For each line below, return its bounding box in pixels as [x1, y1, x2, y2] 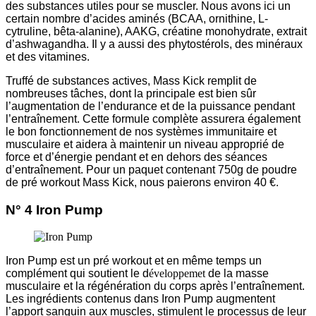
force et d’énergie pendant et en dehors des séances [6, 150, 267, 163]
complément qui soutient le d [6, 267, 149, 280]
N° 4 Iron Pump [6, 202, 103, 217]
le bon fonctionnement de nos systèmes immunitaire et [6, 125, 276, 138]
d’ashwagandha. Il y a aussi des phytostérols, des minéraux [6, 37, 303, 50]
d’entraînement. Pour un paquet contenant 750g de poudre [6, 163, 297, 176]
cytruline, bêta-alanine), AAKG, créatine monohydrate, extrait [6, 25, 307, 37]
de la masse [208, 267, 269, 280]
